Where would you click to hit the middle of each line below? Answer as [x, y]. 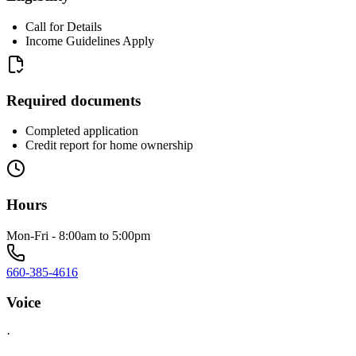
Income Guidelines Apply [90, 41]
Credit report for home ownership [109, 145]
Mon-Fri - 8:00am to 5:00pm [78, 235]
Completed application [82, 131]
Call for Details [64, 26]
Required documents [74, 100]
